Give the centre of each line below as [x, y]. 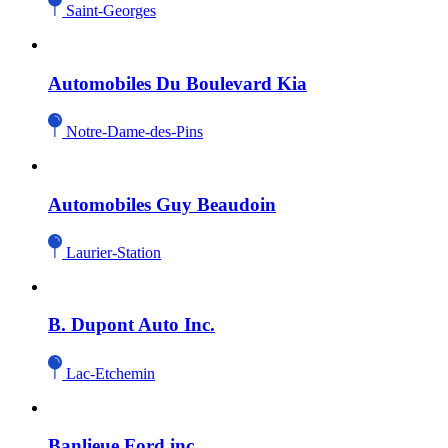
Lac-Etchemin [111, 373]
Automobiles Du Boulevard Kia [177, 83]
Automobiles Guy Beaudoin [162, 204]
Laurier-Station [114, 252]
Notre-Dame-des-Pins [135, 131]
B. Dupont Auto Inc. [131, 325]
